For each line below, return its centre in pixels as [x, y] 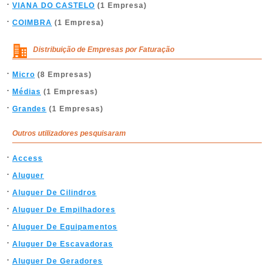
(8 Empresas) [63, 75]
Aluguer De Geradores [57, 261]
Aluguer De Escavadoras [63, 244]
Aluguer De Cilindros [54, 193]
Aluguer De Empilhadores [64, 210]
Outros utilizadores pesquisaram [69, 133]
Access [28, 158]
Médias [27, 92]
